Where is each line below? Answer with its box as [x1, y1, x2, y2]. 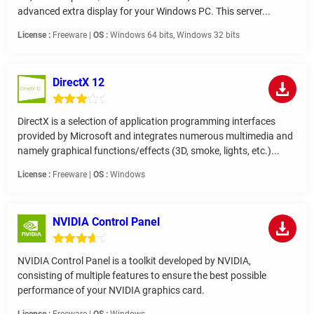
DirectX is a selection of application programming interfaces [18, 116, 275, 128]
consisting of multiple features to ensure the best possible [18, 270, 266, 282]
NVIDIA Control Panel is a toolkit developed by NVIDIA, [18, 255, 251, 267]
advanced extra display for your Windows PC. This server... [18, 6, 271, 18]
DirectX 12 [53, 76, 104, 90]
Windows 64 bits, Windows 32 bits [108, 30, 240, 41]
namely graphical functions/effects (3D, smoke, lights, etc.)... [18, 145, 280, 157]
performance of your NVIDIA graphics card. [18, 285, 205, 296]
